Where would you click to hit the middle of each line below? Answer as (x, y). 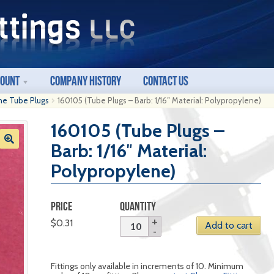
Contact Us (166, 80)
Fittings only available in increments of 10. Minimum (147, 266)
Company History (86, 80)
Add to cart (228, 225)
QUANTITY (138, 206)
